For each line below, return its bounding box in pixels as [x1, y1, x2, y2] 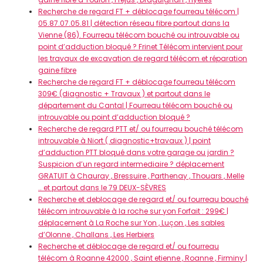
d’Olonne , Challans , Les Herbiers [38, 230, 154, 240]
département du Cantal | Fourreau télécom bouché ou [38, 100, 232, 110]
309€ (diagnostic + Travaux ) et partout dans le [38, 89, 210, 99]
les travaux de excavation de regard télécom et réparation [38, 53, 247, 63]
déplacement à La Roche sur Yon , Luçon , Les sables [38, 218, 225, 228]
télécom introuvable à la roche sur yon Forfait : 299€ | [38, 206, 228, 216]
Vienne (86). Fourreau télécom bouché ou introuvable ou [38, 30, 240, 40]
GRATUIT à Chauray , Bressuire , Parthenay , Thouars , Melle [38, 171, 244, 181]
